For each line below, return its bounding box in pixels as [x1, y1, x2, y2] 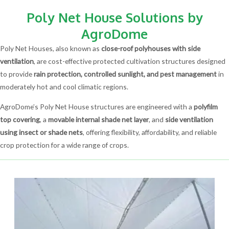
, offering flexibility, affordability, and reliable [83, 127, 217, 136]
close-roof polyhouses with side [101, 44, 200, 53]
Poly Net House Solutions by [26, 9, 203, 26]
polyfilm [194, 102, 218, 111]
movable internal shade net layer [48, 114, 149, 124]
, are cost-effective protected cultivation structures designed [34, 57, 225, 65]
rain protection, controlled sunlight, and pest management [34, 70, 217, 78]
